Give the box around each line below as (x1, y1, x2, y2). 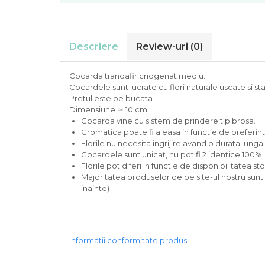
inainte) (81, 183, 109, 193)
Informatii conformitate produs (69, 235, 187, 245)
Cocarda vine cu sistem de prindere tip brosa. (81, 116, 256, 126)
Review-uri (136, 41, 190, 53)
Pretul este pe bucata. (69, 93, 154, 104)
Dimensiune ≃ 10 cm (69, 105, 147, 115)
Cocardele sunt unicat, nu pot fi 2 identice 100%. (81, 150, 264, 160)
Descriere (69, 41, 118, 53)
